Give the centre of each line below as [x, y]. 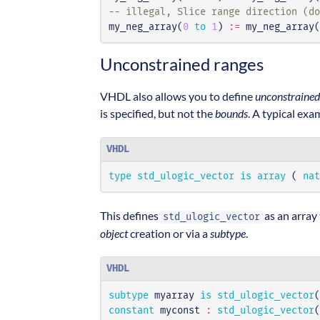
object [114, 234]
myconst [180, 311]
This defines [130, 216]
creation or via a [169, 234]
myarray [174, 296]
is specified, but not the [157, 114]
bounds [231, 114]
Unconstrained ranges [182, 64]
